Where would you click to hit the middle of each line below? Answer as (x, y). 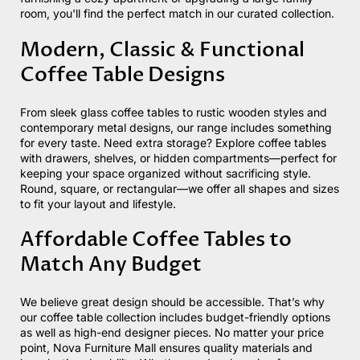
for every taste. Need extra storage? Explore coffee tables (173, 142)
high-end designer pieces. (143, 333)
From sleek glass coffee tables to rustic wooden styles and (174, 112)
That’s (284, 302)
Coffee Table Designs (123, 74)
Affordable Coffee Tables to (156, 240)
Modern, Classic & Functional (162, 49)
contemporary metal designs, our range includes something (176, 127)
